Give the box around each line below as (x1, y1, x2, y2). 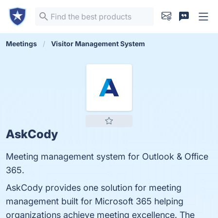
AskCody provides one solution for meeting (6, 182, 182, 193)
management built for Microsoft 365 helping (6, 196, 183, 206)
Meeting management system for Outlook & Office (6, 151, 208, 162)
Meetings (6, 39, 37, 48)
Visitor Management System (51, 39, 145, 48)
